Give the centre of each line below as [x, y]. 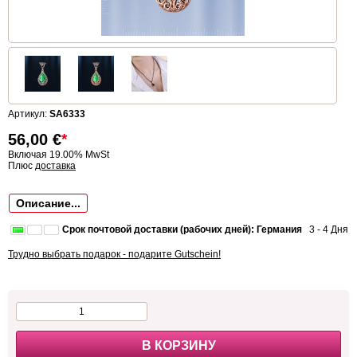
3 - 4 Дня [325, 230]
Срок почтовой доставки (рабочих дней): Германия [182, 230]
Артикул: [29, 114]
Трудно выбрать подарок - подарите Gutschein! [114, 255]
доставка [55, 166]
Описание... [48, 204]
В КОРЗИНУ [178, 346]
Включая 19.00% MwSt [59, 155]
